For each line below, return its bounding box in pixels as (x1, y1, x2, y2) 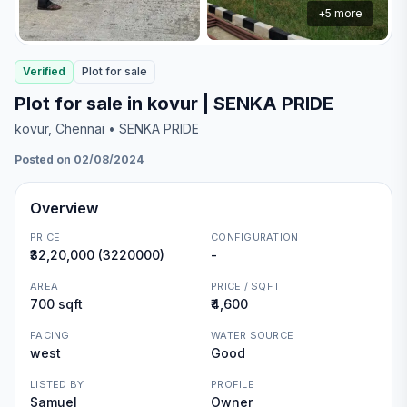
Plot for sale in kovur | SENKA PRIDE (15, 93, 333, 114)
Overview (30, 199, 98, 217)
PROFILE (211, 378, 254, 391)
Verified (23, 65, 65, 78)
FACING (30, 329, 70, 342)
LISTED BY (30, 378, 84, 391)
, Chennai (48, 121, 104, 136)
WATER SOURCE (211, 329, 294, 342)
